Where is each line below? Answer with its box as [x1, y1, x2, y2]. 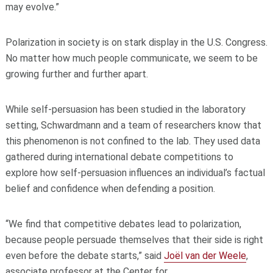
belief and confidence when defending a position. [5, 183, 215, 195]
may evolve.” [5, 1, 59, 13]
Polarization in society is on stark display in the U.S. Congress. [5, 37, 268, 49]
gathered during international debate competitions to [5, 151, 233, 163]
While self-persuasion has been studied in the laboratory [5, 104, 246, 116]
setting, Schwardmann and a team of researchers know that [5, 119, 261, 132]
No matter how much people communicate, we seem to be [5, 52, 258, 65]
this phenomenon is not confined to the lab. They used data [5, 135, 260, 147]
